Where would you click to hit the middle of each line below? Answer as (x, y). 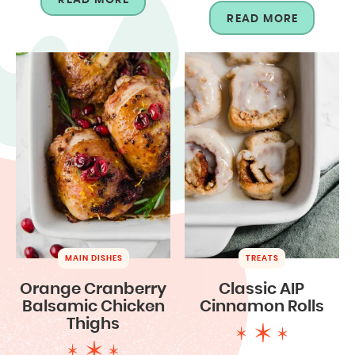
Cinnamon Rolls (261, 306)
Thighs (94, 324)
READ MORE (263, 19)
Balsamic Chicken (93, 306)
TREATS (262, 258)
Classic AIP (262, 289)
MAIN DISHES (94, 258)
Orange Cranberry (94, 289)
